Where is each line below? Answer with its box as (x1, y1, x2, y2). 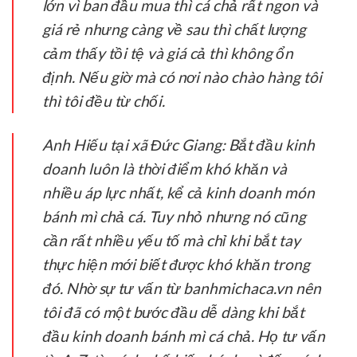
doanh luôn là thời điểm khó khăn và (42, 159, 287, 178)
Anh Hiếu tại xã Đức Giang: (42, 135, 226, 154)
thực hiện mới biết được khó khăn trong (42, 254, 310, 273)
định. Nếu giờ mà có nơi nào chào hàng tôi (42, 67, 322, 86)
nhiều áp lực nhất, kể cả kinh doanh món (42, 182, 315, 202)
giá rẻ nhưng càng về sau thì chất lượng (42, 19, 306, 38)
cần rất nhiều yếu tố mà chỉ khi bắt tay (42, 230, 300, 249)
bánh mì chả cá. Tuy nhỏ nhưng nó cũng (42, 206, 306, 226)
